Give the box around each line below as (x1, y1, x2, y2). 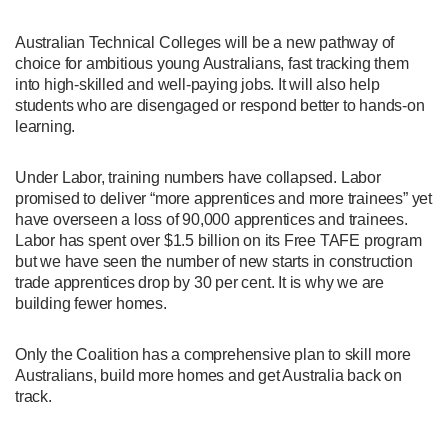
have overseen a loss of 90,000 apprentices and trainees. (15, 210, 408, 228)
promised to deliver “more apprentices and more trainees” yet (15, 189, 432, 207)
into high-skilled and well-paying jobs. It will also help (15, 75, 380, 93)
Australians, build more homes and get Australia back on (15, 366, 402, 384)
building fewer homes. (15, 294, 167, 312)
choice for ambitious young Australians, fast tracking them (15, 54, 409, 72)
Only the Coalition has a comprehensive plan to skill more (15, 345, 411, 363)
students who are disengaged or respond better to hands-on (15, 96, 425, 114)
